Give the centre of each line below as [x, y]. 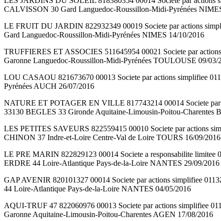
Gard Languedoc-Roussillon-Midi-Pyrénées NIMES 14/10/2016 [104, 35]
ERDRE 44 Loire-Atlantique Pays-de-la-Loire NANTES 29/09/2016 [112, 163]
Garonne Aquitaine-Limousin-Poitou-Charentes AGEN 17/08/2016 [109, 215]
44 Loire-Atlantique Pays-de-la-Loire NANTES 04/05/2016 [97, 189]
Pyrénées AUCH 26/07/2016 [49, 86]
